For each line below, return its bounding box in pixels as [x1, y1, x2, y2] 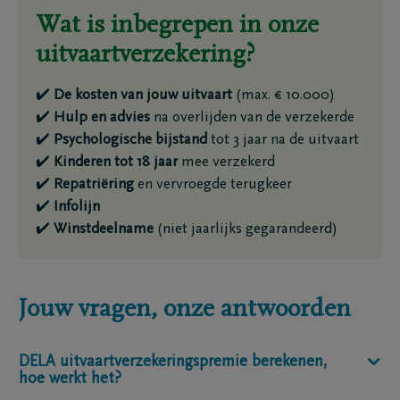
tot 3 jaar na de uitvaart [207, 133, 359, 148]
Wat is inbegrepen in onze [36, 13, 319, 38]
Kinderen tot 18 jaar [54, 155, 178, 171]
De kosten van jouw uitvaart [54, 88, 232, 104]
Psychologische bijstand [54, 133, 207, 148]
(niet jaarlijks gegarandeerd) [154, 222, 337, 237]
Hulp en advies [54, 111, 150, 126]
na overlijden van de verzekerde [150, 111, 354, 126]
